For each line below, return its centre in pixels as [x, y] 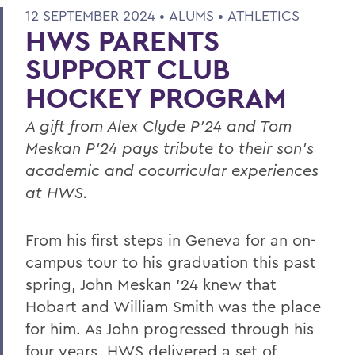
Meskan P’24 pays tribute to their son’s [170, 147]
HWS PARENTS [122, 40]
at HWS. [57, 192]
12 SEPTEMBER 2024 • [97, 15]
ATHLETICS [263, 15]
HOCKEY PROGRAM [156, 97]
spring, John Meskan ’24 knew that [151, 284]
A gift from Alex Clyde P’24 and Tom [158, 125]
